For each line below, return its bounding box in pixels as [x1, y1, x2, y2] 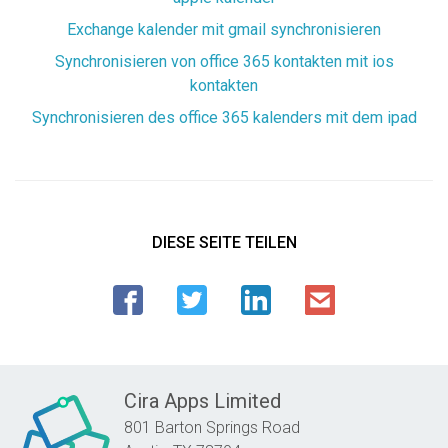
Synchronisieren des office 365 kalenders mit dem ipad [31, 108, 417, 128]
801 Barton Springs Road [124, 418, 300, 438]
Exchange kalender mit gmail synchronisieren [67, 20, 381, 40]
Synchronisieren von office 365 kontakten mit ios [54, 52, 394, 72]
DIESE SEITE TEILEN [151, 233, 297, 253]
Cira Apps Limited [124, 389, 281, 414]
